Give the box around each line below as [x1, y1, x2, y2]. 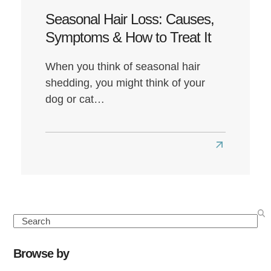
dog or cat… [45, 93, 105, 105]
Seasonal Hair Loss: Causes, [45, 10, 214, 27]
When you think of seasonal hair [45, 60, 200, 73]
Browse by [13, 246, 70, 260]
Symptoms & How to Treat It [45, 28, 211, 45]
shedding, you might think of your [45, 76, 205, 89]
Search [13, 215, 42, 226]
